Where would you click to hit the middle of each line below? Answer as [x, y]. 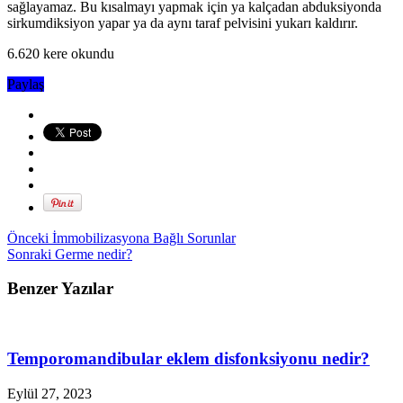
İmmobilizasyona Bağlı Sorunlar [142, 237]
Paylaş [26, 84]
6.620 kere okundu [61, 53]
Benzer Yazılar [60, 289]
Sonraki [29, 254]
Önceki [28, 237]
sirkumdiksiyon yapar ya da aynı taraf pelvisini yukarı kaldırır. [183, 22]
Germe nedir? [92, 254]
